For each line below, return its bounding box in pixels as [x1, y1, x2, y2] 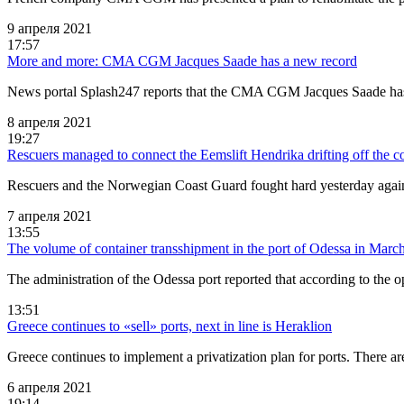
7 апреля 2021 [7, 207, 92, 224]
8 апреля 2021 [7, 114, 92, 130]
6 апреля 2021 [7, 379, 92, 395]
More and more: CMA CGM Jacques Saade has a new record [7, 52, 357, 69]
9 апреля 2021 [7, 20, 92, 36]
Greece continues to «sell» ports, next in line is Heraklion [7, 317, 332, 334]
